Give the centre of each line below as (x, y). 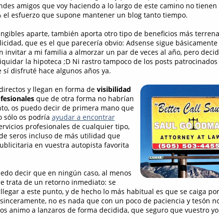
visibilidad (114, 89)
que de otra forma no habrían (84, 99)
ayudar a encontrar (83, 117)
